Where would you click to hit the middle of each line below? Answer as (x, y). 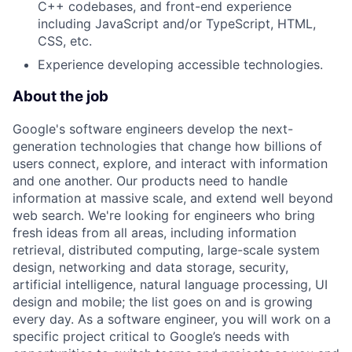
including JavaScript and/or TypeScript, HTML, (177, 24)
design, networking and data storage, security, (150, 267)
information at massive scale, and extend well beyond (173, 198)
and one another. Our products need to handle (150, 180)
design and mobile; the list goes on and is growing (163, 301)
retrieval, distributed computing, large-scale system (166, 249)
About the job (60, 97)
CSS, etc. (65, 41)
